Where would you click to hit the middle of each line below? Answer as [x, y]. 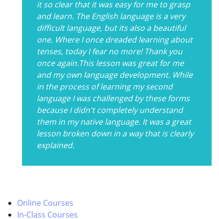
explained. [55, 145]
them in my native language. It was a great [114, 121]
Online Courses [45, 203]
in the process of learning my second [105, 86]
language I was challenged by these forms [113, 98]
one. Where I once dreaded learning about [115, 39]
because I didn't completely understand [110, 110]
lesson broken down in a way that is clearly [115, 133]
